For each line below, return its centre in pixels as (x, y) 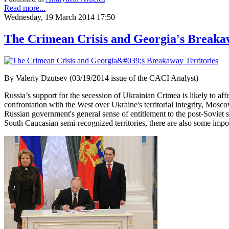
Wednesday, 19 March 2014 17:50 (60, 17)
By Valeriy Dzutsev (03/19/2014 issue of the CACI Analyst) (101, 78)
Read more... (25, 8)
